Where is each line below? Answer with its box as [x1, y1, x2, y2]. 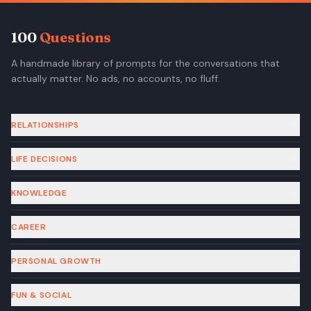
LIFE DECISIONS [11, 153, 78, 165]
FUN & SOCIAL [11, 289, 72, 301]
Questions [40, 28, 111, 46]
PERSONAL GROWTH [11, 255, 101, 267]
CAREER [11, 221, 47, 233]
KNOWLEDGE [11, 187, 67, 199]
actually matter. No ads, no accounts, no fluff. [11, 72, 220, 85]
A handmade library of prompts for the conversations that [11, 57, 280, 69]
